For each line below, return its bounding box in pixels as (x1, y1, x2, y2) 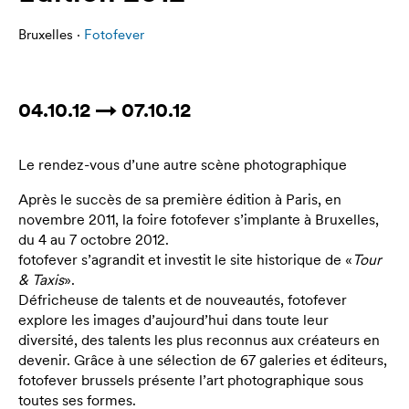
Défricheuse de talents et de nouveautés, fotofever (18, 290, 347, 309)
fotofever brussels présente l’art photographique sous (18, 371, 363, 389)
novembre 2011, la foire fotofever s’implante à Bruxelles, (18, 210, 379, 228)
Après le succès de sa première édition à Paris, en (18, 190, 341, 208)
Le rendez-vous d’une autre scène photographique (18, 155, 347, 173)
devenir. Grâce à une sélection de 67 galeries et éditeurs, (18, 351, 387, 369)
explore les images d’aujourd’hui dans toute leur (18, 310, 329, 329)
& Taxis (18, 270, 64, 288)
